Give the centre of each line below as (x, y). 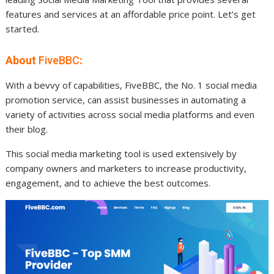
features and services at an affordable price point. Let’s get (131, 14)
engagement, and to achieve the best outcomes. (108, 183)
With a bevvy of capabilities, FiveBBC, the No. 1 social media (131, 85)
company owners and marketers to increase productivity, (126, 168)
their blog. (27, 129)
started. (23, 28)
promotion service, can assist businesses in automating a (126, 99)
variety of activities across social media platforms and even (130, 114)
